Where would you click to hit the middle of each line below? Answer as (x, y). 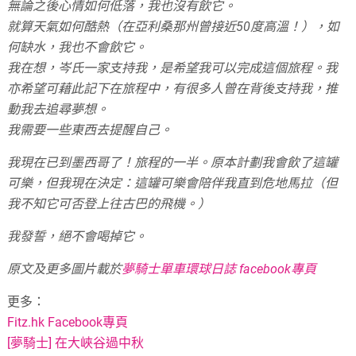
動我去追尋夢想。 (58, 109)
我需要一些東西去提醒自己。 (90, 130)
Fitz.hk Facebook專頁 (68, 322)
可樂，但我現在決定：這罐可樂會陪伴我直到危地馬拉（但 (173, 183)
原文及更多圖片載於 (65, 269)
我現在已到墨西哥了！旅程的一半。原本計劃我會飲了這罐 (173, 162)
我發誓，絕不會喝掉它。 (77, 236)
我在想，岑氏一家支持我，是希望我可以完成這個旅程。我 (173, 68)
